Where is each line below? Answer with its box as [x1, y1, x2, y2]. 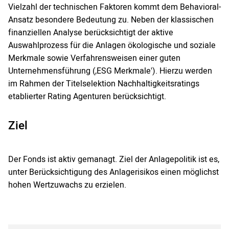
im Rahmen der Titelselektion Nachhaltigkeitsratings [8, 78, 199, 90]
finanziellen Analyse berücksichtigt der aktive [8, 27, 173, 39]
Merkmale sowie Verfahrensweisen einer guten [8, 52, 180, 65]
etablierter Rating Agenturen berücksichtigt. [8, 90, 166, 103]
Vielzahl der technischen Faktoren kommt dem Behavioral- [8, 1, 221, 14]
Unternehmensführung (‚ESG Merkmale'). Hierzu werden [8, 65, 212, 78]
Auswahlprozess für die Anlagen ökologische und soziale [8, 39, 216, 52]
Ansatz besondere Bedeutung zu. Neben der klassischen [8, 14, 214, 27]
